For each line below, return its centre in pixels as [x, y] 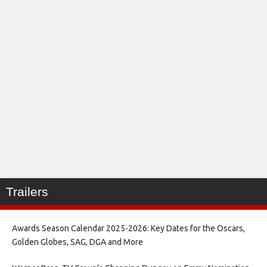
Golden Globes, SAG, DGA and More [77, 242]
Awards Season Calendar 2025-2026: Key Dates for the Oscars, [128, 228]
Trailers [27, 192]
